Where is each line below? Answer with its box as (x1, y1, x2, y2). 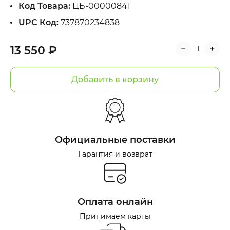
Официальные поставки (54, 133, 176, 145)
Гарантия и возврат (78, 149, 152, 159)
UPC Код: (18, 17, 59, 27)
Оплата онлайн (77, 196, 153, 207)
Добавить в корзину (71, 74, 159, 85)
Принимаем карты (80, 211, 150, 221)
